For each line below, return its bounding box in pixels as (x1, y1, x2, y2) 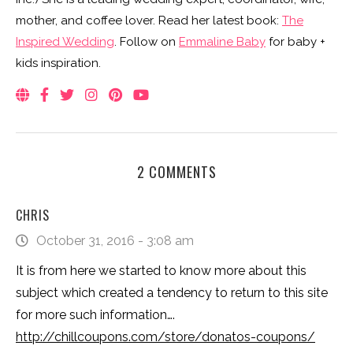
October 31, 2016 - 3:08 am (36, 232, 194, 248)
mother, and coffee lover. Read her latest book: (16, 13, 282, 28)
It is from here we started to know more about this (16, 262, 307, 278)
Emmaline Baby (179, 34, 266, 49)
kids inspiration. (16, 55, 101, 70)
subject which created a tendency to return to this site (16, 284, 328, 300)
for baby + (266, 34, 325, 49)
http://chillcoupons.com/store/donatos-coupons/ (16, 329, 315, 344)
